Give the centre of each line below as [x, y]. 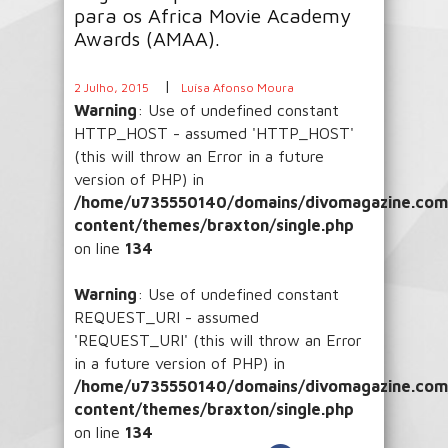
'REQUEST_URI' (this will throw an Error [218, 339]
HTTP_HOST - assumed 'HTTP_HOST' [214, 132]
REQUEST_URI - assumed [166, 316]
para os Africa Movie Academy [212, 15]
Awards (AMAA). [147, 38]
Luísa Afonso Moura [237, 87]
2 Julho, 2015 [111, 87]
